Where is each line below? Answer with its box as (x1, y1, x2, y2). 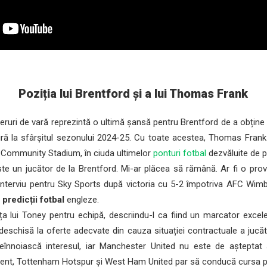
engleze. (64, 194, 100, 205)
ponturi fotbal (153, 148, 207, 159)
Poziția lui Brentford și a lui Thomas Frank (18, 86, 249, 101)
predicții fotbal (2, 194, 65, 205)
